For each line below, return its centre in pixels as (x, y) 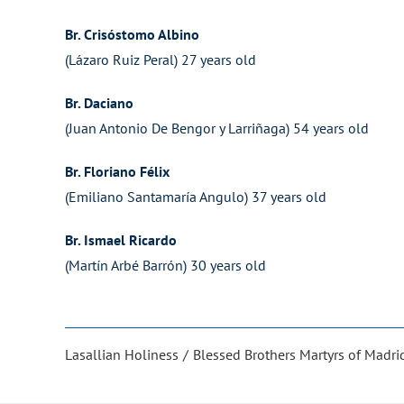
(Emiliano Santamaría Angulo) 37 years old (195, 197)
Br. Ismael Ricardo (120, 240)
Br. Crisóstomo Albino (132, 34)
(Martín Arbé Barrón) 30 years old (165, 265)
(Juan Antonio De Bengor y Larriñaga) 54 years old (216, 128)
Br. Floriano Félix (117, 171)
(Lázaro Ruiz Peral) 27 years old (160, 60)
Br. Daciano (99, 103)
